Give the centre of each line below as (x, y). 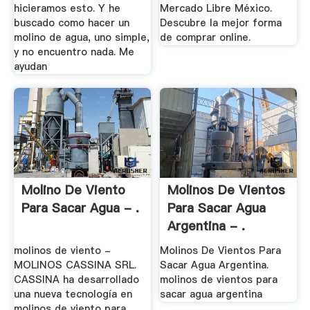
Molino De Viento (73, 190)
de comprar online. (206, 37)
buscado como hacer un (71, 22)
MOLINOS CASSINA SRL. (75, 265)
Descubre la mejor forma (221, 22)
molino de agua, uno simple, (81, 37)
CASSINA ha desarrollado (76, 280)
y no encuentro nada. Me (74, 52)
